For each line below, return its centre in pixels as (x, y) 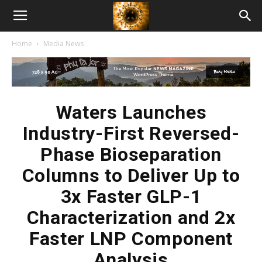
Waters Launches (131, 112)
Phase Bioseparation (131, 154)
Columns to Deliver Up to (131, 175)
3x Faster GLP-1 (131, 196)
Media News (63, 44)
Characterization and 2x (131, 218)
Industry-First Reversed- (131, 133)
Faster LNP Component (131, 239)
